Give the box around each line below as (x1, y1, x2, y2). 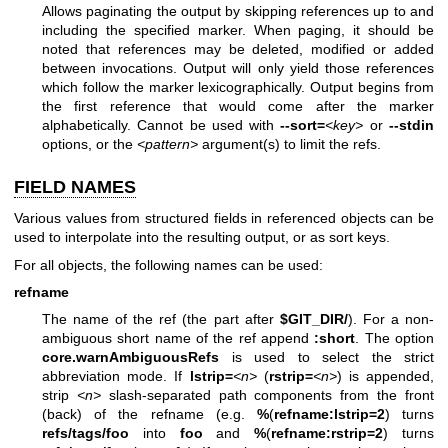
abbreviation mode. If (42, 368, 190, 385)
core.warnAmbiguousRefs (42, 349, 219, 366)
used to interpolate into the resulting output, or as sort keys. (14, 229, 390, 246)
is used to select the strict (219, 349, 434, 366)
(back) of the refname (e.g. (42, 406, 257, 423)
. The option (355, 330, 435, 347)
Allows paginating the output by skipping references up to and (42, 2, 434, 19)
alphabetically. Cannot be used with (42, 116, 281, 133)
